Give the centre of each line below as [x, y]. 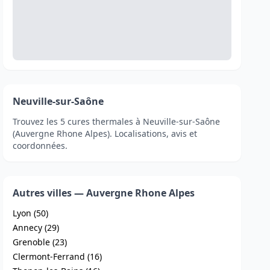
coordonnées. [40, 146]
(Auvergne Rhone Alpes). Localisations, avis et [105, 133]
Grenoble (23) [40, 242]
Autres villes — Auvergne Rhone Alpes [104, 193]
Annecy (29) [36, 228]
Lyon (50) [31, 213]
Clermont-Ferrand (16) [58, 256]
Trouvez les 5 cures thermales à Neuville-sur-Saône [117, 121]
